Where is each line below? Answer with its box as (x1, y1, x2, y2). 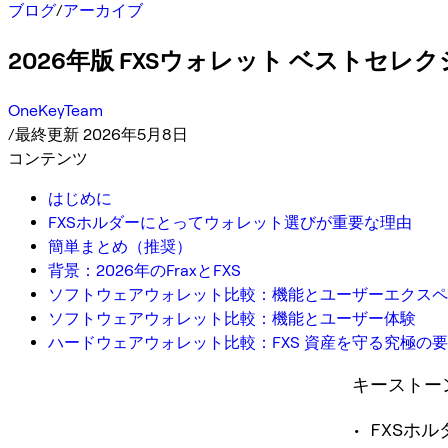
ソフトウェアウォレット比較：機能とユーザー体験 (48, 308, 416, 328)
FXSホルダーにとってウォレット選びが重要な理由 (48, 212, 412, 232)
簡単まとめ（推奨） (48, 236, 192, 256)
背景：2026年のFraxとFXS (48, 260, 241, 280)
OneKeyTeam (8, 100, 103, 120)
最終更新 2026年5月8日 (15, 124, 188, 144)
